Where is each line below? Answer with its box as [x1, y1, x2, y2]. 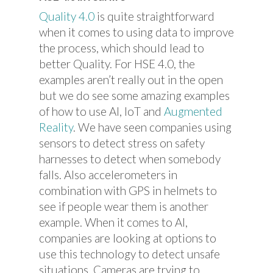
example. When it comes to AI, [39, 215, 188, 229]
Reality [39, 120, 73, 134]
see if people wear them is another [39, 199, 208, 213]
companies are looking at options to [39, 231, 216, 245]
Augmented [164, 104, 222, 118]
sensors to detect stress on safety [39, 136, 205, 150]
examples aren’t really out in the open [39, 73, 223, 87]
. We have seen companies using [73, 120, 232, 134]
